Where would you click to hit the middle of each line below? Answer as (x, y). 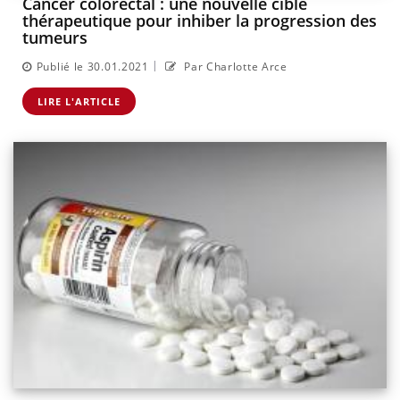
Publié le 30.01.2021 (92, 66)
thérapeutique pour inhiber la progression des (200, 21)
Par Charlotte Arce (234, 66)
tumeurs (55, 38)
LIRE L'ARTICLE (79, 101)
